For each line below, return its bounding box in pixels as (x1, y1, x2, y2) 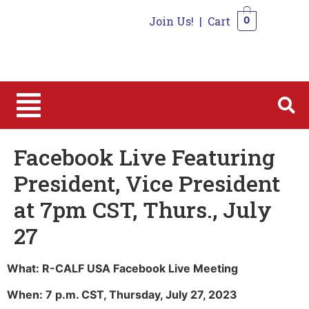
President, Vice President (14, 168, 280, 198)
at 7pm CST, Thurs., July (14, 194, 272, 224)
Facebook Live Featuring (14, 141, 275, 172)
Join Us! (148, 14, 194, 28)
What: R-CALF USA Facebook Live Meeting (7, 261, 238, 275)
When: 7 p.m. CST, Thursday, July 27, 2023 (7, 288, 237, 302)
